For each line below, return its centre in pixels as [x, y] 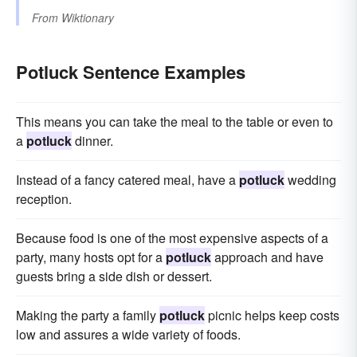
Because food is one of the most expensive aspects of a [172, 238]
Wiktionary [88, 18]
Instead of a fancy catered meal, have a [127, 180]
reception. [44, 199]
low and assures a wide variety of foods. [128, 335]
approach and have [267, 257]
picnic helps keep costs [272, 316]
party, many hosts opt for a [91, 257]
